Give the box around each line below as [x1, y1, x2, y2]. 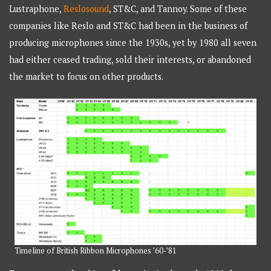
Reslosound [64, 3, 109, 15]
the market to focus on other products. [9, 71, 164, 83]
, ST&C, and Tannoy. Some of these [109, 3, 247, 15]
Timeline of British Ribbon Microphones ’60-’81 [15, 245, 177, 256]
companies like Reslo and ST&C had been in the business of [9, 20, 248, 32]
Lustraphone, [9, 3, 64, 15]
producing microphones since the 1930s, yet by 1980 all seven [9, 37, 257, 49]
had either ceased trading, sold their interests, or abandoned [9, 54, 252, 66]
